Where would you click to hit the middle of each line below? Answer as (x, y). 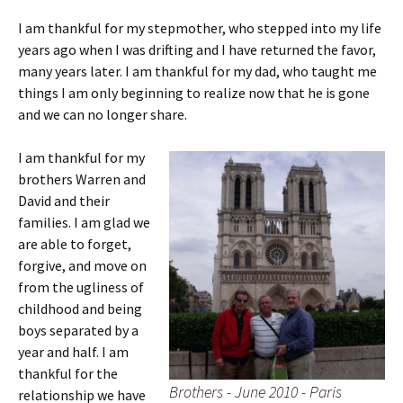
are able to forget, (75, 244)
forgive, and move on (82, 265)
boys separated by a (78, 330)
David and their (64, 201)
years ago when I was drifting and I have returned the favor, (197, 49)
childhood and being (80, 309)
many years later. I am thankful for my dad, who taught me (197, 71)
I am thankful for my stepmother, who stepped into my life (200, 28)
